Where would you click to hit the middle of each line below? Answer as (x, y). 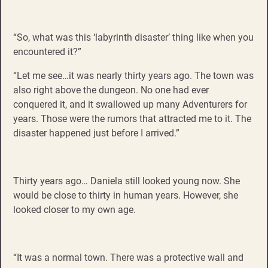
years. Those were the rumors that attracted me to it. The (132, 118)
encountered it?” (47, 51)
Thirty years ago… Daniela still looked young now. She (127, 181)
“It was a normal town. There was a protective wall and (128, 257)
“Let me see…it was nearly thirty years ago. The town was (133, 75)
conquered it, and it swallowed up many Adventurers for (130, 104)
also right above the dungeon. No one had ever (111, 90)
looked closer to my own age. (76, 209)
